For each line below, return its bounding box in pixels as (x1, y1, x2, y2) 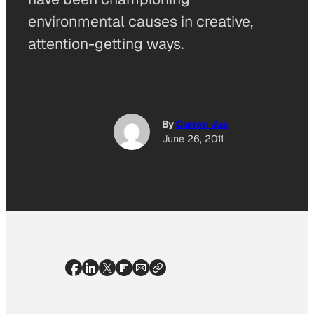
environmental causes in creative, (28, 12, 253, 31)
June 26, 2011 (162, 132, 224, 146)
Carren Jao (176, 118, 229, 131)
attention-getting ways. (28, 34, 184, 53)
